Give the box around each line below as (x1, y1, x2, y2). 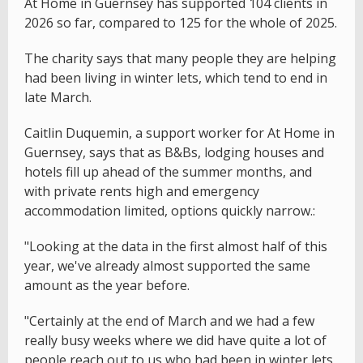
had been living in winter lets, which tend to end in (24, 69, 327, 88)
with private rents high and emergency (24, 182, 259, 201)
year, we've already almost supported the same (24, 257, 310, 275)
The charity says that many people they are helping (24, 49, 336, 68)
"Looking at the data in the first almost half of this (24, 237, 327, 256)
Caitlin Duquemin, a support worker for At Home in (24, 124, 335, 143)
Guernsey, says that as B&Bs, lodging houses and (24, 143, 324, 162)
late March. (24, 88, 92, 107)
